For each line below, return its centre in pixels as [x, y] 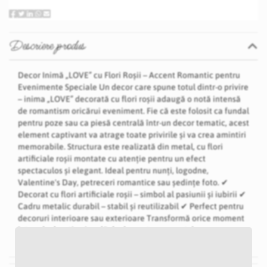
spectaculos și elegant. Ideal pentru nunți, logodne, [113, 170]
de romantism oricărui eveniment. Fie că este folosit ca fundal [133, 111]
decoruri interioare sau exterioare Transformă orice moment [131, 218]
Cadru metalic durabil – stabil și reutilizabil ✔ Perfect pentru [131, 206]
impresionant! [44, 242]
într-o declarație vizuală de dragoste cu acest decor [114, 230]
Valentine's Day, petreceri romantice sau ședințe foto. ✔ [123, 182]
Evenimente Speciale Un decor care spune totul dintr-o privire [133, 87]
